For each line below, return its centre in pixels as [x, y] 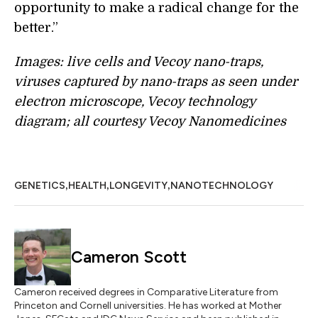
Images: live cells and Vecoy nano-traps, [139, 62]
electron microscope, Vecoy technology [135, 102]
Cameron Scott [129, 257]
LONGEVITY [138, 186]
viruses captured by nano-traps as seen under [156, 82]
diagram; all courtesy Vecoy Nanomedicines [150, 122]
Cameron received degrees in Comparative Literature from [146, 292]
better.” [36, 28]
